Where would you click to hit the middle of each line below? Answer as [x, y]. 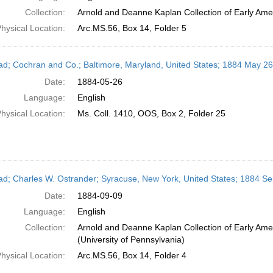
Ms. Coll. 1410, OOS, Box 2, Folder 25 [151, 113]
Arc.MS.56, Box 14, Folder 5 [132, 28]
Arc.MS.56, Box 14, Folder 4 [132, 255]
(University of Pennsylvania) [131, 239]
